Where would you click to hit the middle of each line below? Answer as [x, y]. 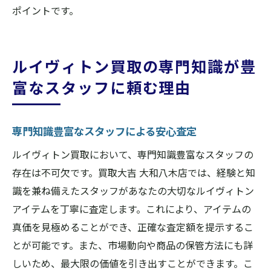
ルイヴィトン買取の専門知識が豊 [135, 66]
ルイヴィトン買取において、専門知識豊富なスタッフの [133, 154]
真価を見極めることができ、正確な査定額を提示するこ [133, 227]
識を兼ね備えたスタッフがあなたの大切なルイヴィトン [133, 191]
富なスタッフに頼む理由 [102, 87]
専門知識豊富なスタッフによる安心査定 [104, 131]
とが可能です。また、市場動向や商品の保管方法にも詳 [132, 245]
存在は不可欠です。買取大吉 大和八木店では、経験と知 [134, 172]
